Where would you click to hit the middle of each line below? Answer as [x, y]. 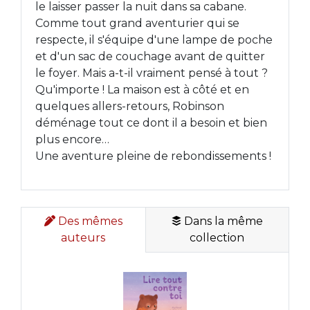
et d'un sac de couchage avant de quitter [150, 56]
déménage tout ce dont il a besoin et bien [151, 123]
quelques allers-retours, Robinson [130, 106]
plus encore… [72, 139]
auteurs [83, 238]
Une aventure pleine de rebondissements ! [153, 156]
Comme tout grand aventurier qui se [137, 23]
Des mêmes [89, 221]
